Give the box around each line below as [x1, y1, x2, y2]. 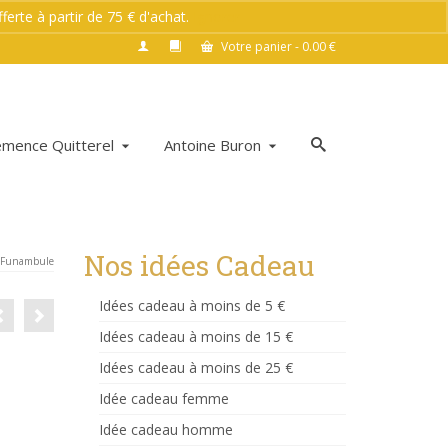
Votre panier [218, 38, 295, 55]
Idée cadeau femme [98, 389, 229, 408]
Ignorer [192, 7, 240, 26]
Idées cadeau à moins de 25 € [98, 358, 293, 377]
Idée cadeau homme [98, 420, 233, 439]
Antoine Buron [164, 135, 261, 155]
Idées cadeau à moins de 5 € [98, 296, 285, 315]
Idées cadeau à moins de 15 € [98, 327, 293, 346]
